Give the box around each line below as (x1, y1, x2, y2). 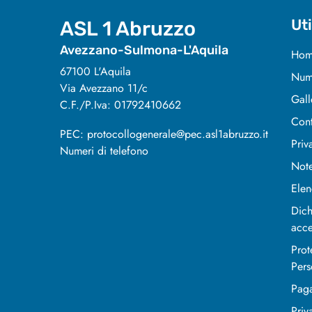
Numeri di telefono (60, 143, 148, 159)
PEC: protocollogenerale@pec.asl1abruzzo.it (60, 126, 268, 143)
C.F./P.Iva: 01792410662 (60, 97, 181, 114)
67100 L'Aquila (60, 63, 131, 80)
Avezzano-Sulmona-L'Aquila (60, 42, 228, 58)
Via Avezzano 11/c (60, 80, 148, 97)
